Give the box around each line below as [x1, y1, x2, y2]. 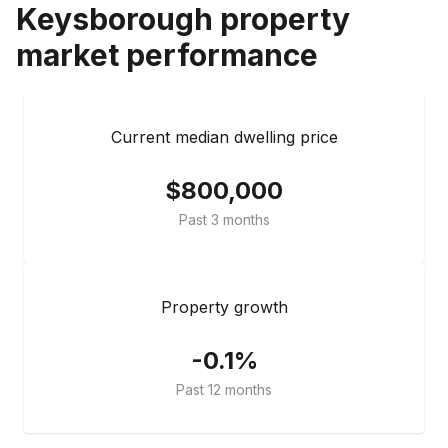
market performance [16, 36, 318, 73]
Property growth [160, 296, 288, 317]
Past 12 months [176, 380, 272, 398]
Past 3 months [178, 210, 270, 228]
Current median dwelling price [110, 126, 338, 147]
